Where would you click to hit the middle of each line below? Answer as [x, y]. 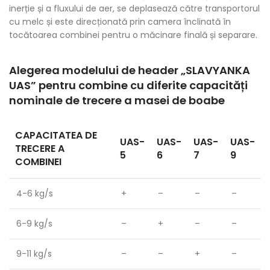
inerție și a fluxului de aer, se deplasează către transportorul [134, 8]
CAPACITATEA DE [56, 135]
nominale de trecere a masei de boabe [117, 100]
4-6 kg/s [35, 193]
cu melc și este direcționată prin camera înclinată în [120, 22]
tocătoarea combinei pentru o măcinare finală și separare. [133, 35]
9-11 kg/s [34, 254]
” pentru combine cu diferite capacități [139, 85]
